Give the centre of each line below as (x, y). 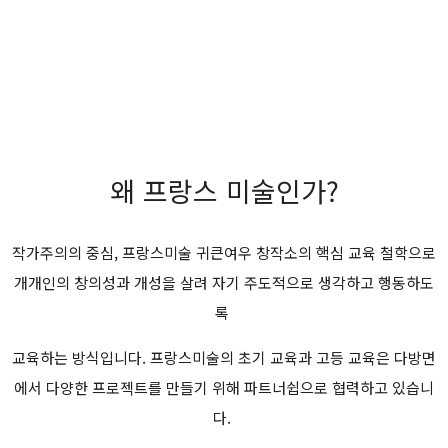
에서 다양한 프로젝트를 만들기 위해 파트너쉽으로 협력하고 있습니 (224, 388)
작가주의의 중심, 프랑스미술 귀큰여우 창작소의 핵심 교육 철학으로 (224, 253)
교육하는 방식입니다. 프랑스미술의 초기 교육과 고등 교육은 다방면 (224, 358)
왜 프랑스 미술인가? (224, 191)
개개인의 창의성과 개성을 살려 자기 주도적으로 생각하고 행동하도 (224, 283)
